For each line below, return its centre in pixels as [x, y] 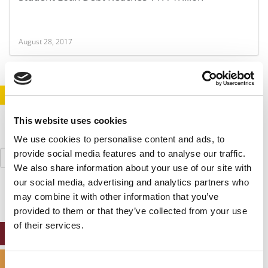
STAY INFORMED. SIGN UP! [97, 95]
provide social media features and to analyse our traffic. [130, 153]
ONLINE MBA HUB [130, 234]
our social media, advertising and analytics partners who [131, 182]
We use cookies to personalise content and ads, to [119, 139]
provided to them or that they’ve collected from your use [130, 211]
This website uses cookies [71, 120]
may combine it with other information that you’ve [116, 197]
